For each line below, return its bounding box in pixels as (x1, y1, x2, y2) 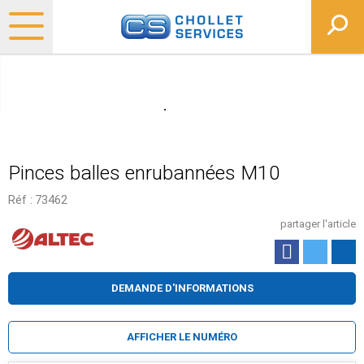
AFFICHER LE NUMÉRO (127, 331, 237, 343)
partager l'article (280, 218, 356, 230)
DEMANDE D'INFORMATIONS (110, 282, 253, 294)
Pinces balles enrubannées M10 (8, 161, 280, 184)
